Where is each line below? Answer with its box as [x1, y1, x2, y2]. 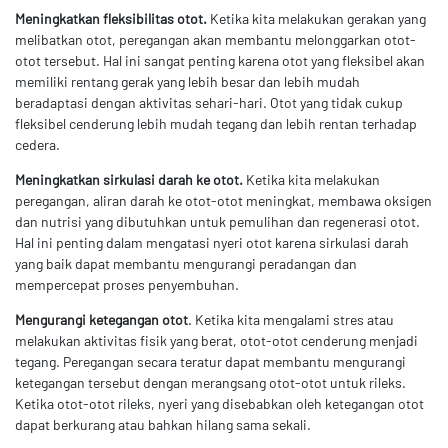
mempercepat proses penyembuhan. [15, 275, 239, 293]
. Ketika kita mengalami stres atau [188, 310, 394, 328]
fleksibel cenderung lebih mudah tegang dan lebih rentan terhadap [15, 114, 417, 132]
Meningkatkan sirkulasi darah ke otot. [15, 170, 243, 188]
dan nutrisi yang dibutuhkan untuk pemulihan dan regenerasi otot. [15, 212, 420, 230]
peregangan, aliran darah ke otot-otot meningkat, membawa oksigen [15, 191, 432, 209]
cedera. [15, 135, 60, 153]
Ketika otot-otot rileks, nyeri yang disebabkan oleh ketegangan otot [15, 394, 424, 412]
